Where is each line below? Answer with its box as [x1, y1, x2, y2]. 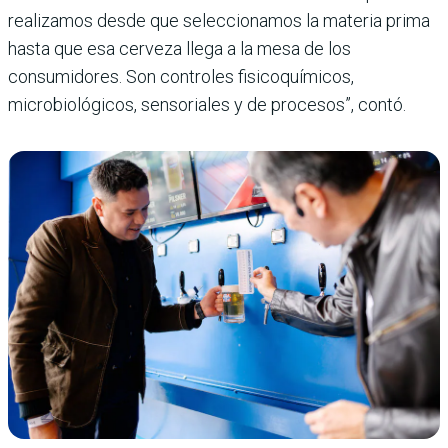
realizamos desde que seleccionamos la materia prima [8, 9, 430, 31]
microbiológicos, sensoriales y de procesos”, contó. [8, 93, 406, 115]
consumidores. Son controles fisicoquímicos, [8, 65, 354, 87]
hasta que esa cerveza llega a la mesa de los [8, 37, 351, 59]
